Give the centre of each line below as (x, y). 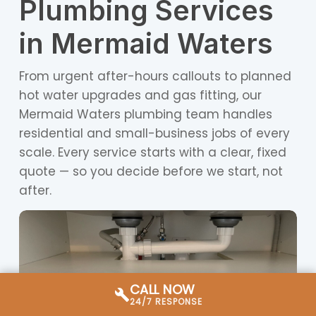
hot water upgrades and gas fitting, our (140, 96)
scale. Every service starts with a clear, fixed (152, 153)
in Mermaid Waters (146, 44)
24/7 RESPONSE (166, 302)
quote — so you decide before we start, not (151, 172)
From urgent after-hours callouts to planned (155, 77)
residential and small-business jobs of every (154, 134)
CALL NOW (162, 290)
